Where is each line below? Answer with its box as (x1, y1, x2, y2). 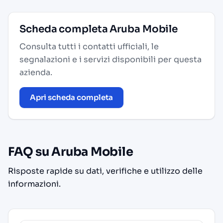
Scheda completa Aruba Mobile (19, 23, 178, 35)
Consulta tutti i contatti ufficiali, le (19, 41, 159, 52)
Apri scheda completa (30, 93, 113, 102)
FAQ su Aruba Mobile (8, 144, 133, 159)
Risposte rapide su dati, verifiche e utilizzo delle (8, 166, 203, 176)
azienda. (19, 67, 52, 78)
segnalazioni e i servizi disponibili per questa (19, 54, 202, 65)
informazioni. (8, 179, 61, 189)
